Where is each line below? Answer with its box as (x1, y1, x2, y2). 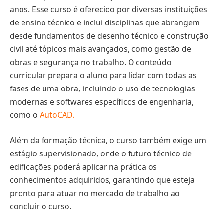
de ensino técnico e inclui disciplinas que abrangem (10, 17, 200, 28)
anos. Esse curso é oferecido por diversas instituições (10, 4, 207, 15)
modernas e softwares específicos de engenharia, (10, 96, 194, 108)
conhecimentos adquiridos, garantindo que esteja (10, 174, 195, 185)
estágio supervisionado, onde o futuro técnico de (10, 148, 192, 159)
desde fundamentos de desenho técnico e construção (10, 30, 209, 42)
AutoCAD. (40, 109, 74, 121)
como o (10, 109, 40, 121)
